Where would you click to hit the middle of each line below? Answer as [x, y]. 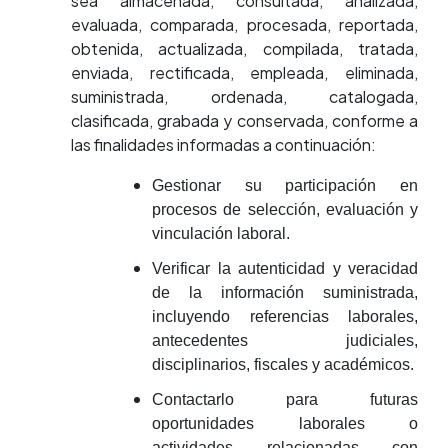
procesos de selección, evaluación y [285, 209]
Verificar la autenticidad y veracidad [285, 268]
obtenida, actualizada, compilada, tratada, [244, 48]
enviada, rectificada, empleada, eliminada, [244, 72]
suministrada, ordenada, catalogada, [244, 96]
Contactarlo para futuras [285, 399]
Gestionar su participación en [285, 185]
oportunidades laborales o [285, 423]
